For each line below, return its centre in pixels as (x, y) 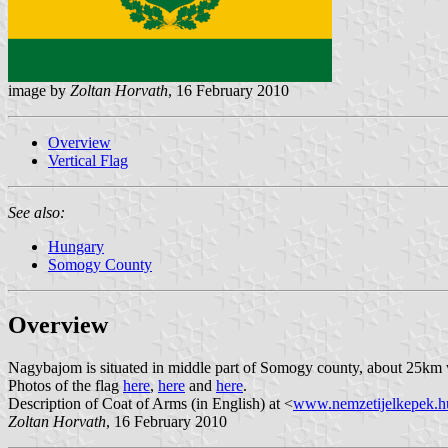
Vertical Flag (88, 160)
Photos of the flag (65, 385)
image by (39, 90)
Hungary (76, 246)
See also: (36, 212)
